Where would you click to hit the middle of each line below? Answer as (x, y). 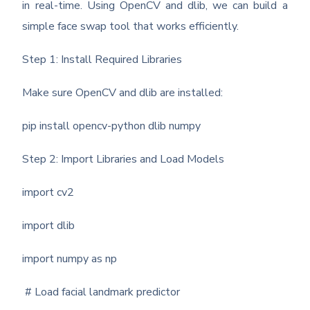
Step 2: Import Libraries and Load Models (124, 159)
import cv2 (48, 193)
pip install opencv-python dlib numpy (112, 126)
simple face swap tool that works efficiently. (131, 27)
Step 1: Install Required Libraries (102, 60)
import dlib (49, 226)
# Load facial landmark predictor (101, 292)
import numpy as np (70, 259)
